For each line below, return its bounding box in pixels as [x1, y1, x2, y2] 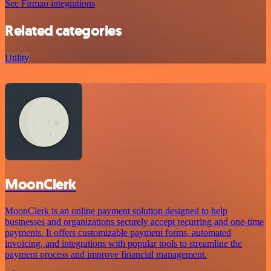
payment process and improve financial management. [5, 249, 207, 260]
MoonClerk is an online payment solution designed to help [5, 206, 227, 217]
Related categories [5, 21, 122, 41]
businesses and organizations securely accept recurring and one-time [5, 217, 264, 227]
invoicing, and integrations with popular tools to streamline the [5, 238, 242, 249]
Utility [5, 52, 29, 63]
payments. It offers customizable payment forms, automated [5, 227, 231, 238]
